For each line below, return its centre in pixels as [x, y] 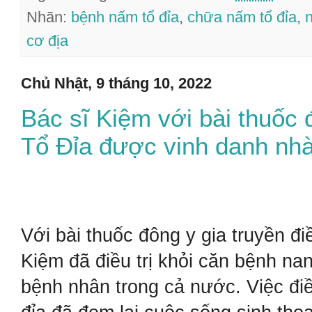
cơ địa [47, 41]
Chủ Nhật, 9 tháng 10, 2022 [116, 84]
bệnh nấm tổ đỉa [125, 17]
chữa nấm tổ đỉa [242, 17]
